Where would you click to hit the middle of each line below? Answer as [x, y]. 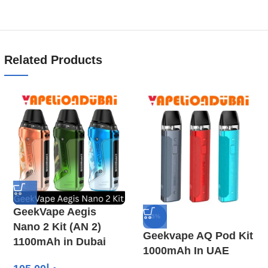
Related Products [53, 60]
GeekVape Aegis [55, 211]
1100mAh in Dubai [60, 241]
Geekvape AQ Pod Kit [198, 235]
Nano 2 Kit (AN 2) [57, 226]
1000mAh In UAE [186, 250]
